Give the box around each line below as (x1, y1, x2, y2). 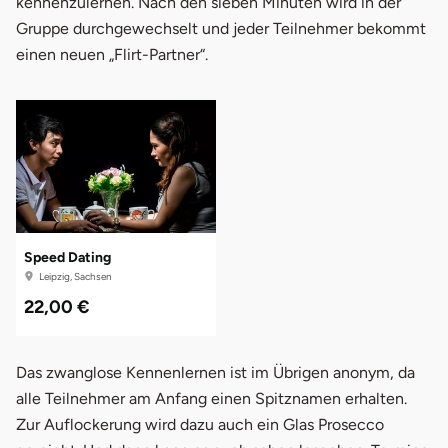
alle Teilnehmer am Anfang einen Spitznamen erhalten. (16, 388, 407, 408)
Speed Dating (24, 249, 111, 267)
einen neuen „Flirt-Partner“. (16, 44, 208, 64)
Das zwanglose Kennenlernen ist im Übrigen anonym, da (16, 362, 415, 382)
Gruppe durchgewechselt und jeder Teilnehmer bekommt (16, 18, 426, 38)
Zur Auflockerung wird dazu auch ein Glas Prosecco (16, 414, 384, 434)
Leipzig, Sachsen (37, 269, 112, 283)
